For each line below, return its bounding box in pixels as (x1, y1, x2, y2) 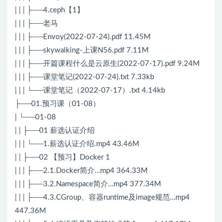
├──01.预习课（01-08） (15, 100, 100, 108)
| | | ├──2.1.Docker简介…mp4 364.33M (15, 167, 148, 175)
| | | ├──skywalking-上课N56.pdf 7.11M (15, 47, 149, 55)
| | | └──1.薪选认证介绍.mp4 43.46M (15, 140, 139, 148)
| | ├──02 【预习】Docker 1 (15, 154, 110, 162)
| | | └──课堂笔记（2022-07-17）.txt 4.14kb (15, 87, 165, 95)
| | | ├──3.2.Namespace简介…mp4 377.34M (15, 180, 161, 188)
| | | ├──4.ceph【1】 (15, 6, 84, 14)
